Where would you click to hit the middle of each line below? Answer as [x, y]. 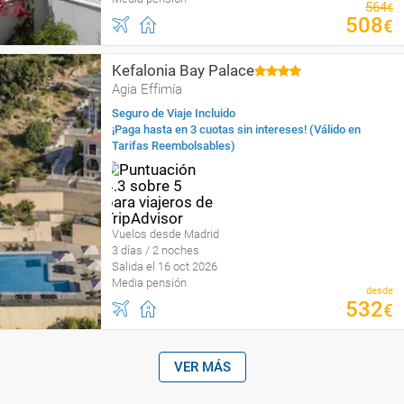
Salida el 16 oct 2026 [165, 266]
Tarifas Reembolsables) [174, 146]
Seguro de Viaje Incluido [174, 113]
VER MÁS [202, 367]
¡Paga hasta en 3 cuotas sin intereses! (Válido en [236, 129]
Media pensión [149, 283]
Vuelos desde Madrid [165, 234]
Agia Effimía [147, 89]
